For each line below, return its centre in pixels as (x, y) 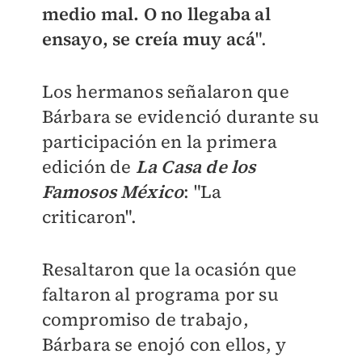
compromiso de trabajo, (145, 320)
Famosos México (113, 192)
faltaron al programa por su (160, 295)
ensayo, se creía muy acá (149, 39)
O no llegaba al (207, 14)
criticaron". (89, 217)
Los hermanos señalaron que (165, 92)
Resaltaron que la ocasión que (169, 269)
